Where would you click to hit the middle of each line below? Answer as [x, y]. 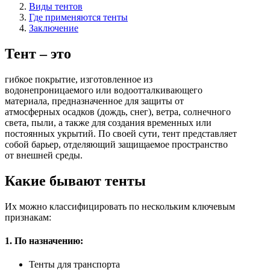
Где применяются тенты [78, 17]
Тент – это [38, 54]
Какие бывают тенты [75, 181]
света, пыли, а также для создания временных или [108, 122]
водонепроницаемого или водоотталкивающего [104, 90]
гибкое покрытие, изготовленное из [79, 79]
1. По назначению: [44, 241]
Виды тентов [56, 7]
